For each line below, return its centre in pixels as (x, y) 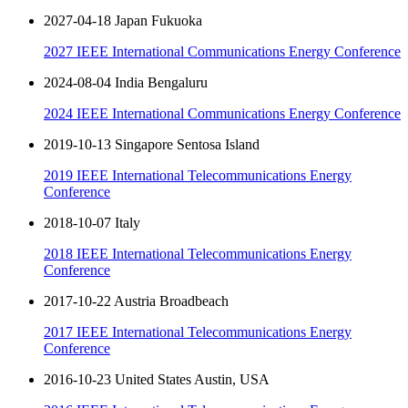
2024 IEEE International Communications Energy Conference (222, 113)
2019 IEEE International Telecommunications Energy (198, 175)
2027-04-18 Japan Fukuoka (123, 20)
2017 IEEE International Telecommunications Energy (198, 331)
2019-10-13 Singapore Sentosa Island (152, 144)
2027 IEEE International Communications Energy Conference (222, 51)
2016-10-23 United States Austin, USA (157, 379)
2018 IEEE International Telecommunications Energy (198, 253)
